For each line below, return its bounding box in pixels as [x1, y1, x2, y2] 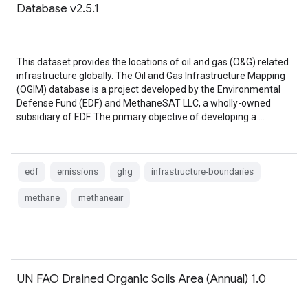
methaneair [78, 192, 123, 203]
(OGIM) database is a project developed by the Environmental [16, 84, 280, 95]
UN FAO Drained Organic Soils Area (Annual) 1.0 [16, 271, 266, 286]
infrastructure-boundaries [151, 166, 254, 177]
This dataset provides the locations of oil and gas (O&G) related [16, 56, 289, 67]
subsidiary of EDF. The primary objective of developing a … [16, 111, 265, 122]
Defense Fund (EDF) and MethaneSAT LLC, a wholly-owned [16, 98, 271, 109]
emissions [57, 166, 98, 177]
